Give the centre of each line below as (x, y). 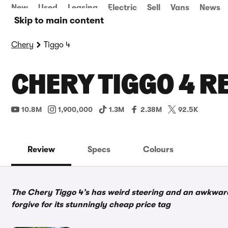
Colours (158, 150)
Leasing (83, 8)
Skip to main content (59, 20)
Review (41, 150)
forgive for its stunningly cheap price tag (91, 205)
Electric (122, 8)
